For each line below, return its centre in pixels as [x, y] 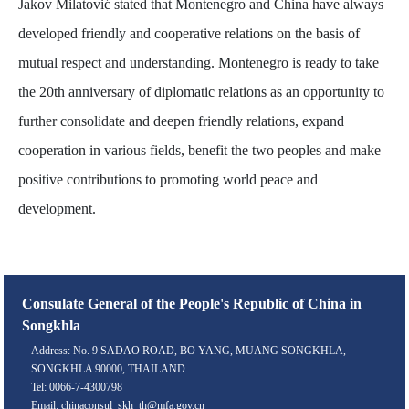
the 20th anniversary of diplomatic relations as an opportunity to [202, 92]
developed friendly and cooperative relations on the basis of [189, 34]
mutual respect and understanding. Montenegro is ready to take [199, 63]
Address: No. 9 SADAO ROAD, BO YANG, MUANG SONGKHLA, [189, 351]
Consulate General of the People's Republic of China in [192, 304]
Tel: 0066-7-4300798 [77, 388]
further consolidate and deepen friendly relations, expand [182, 121]
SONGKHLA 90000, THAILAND [109, 369]
